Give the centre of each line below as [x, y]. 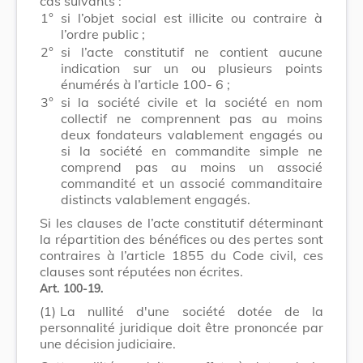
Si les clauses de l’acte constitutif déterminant [181, 222]
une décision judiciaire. [108, 343]
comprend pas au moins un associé [192, 167]
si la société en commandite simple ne [192, 150]
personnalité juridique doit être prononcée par [181, 327]
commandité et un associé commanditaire [192, 183]
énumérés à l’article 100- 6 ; [145, 84]
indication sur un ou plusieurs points [192, 68]
